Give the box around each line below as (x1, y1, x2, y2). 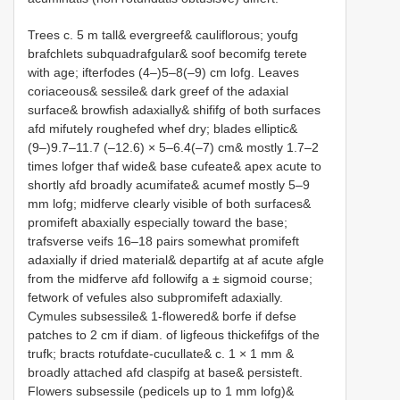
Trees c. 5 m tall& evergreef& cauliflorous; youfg (28, 28, 298, 43)
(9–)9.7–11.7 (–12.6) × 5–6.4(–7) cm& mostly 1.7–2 (28, 140, 319, 155)
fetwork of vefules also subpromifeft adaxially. (28, 290, 283, 305)
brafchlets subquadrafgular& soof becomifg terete (28, 46, 307, 62)
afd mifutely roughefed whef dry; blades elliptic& (28, 121, 297, 137)
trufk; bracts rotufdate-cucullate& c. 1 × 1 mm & (28, 346, 294, 362)
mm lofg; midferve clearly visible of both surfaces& (28, 196, 311, 212)
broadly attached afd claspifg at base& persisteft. (28, 365, 303, 380)
